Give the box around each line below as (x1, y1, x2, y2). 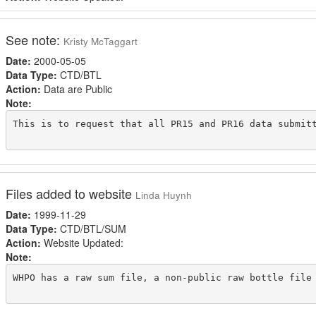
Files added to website (5, 184, 135, 202)
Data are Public (40, 82, 112, 96)
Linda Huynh (135, 188, 192, 202)
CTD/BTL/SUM (56, 221, 126, 236)
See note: (5, 30, 63, 49)
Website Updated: (40, 236, 123, 250)
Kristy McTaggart (63, 35, 138, 48)
